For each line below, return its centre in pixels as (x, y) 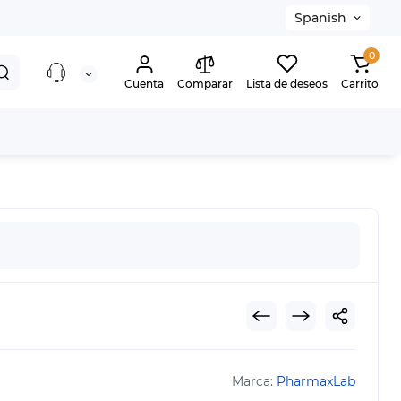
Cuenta (144, 83)
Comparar (205, 83)
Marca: (254, 382)
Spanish (320, 18)
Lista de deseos (287, 83)
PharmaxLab (316, 382)
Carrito (360, 83)
